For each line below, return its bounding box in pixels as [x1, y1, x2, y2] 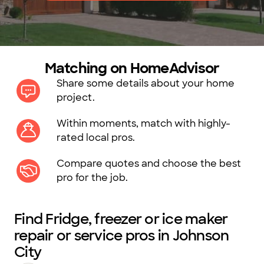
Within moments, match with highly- [57, 117, 230, 130]
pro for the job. [57, 171, 128, 184]
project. [57, 91, 95, 104]
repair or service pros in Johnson [14, 226, 229, 245]
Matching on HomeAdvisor [44, 59, 220, 77]
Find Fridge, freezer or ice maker [14, 210, 228, 228]
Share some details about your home [57, 77, 235, 90]
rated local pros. [57, 131, 135, 144]
